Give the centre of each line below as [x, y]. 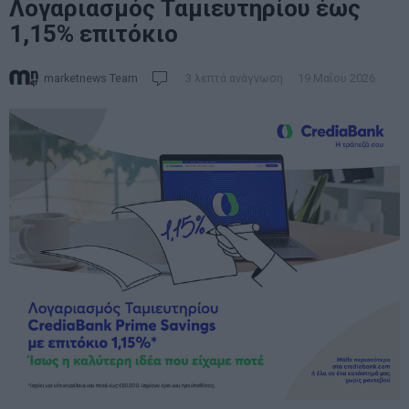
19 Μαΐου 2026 [335, 78]
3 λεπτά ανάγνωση [233, 78]
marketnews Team [91, 78]
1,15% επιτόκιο [94, 34]
